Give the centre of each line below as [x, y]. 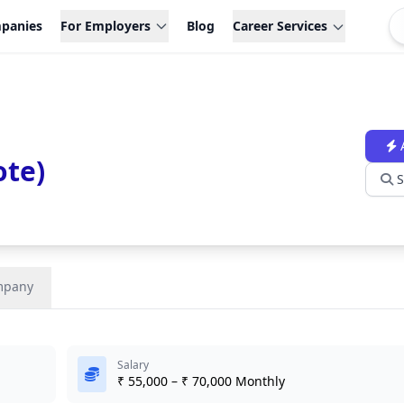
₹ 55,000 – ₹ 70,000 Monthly [201, 381]
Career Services [280, 26]
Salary [133, 365]
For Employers [106, 26]
